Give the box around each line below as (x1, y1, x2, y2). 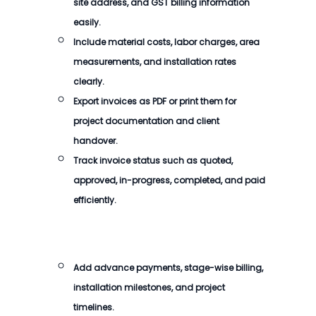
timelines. (73, 301, 114, 313)
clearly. (73, 75, 104, 87)
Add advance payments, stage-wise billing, (73, 262, 263, 274)
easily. (73, 16, 101, 28)
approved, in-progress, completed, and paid (73, 174, 265, 186)
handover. (73, 135, 118, 147)
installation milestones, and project (73, 281, 225, 293)
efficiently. (73, 194, 116, 206)
